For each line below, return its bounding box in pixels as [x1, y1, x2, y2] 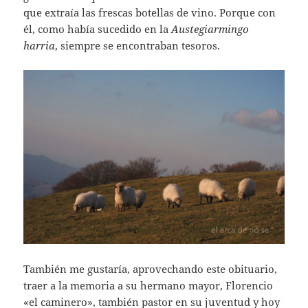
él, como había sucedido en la [23, 22, 172, 36]
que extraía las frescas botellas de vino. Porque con [23, 5, 276, 20]
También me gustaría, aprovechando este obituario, [23, 262, 278, 276]
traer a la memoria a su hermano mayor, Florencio [23, 278, 274, 293]
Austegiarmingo [171, 22, 250, 36]
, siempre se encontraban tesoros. [55, 38, 221, 53]
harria [23, 38, 56, 53]
